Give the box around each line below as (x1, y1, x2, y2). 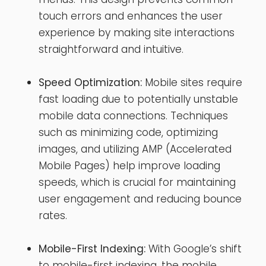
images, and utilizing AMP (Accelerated (39, 141, 232, 156)
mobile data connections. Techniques (39, 108, 228, 123)
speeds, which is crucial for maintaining (39, 175, 236, 189)
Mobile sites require (142, 75, 242, 90)
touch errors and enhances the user (39, 8, 223, 23)
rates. (39, 208, 67, 223)
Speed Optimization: (39, 75, 142, 90)
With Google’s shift (145, 241, 242, 256)
